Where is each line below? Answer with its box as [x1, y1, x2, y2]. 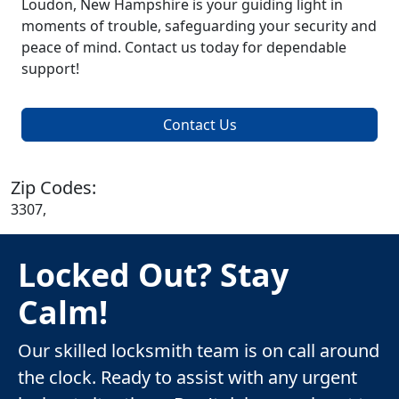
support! [21, 59, 79, 79]
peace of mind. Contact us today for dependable [21, 37, 346, 58]
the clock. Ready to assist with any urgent [18, 365, 357, 390]
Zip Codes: [11, 175, 96, 200]
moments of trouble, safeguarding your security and [21, 16, 377, 37]
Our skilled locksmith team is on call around [18, 338, 379, 363]
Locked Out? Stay [18, 253, 289, 297]
